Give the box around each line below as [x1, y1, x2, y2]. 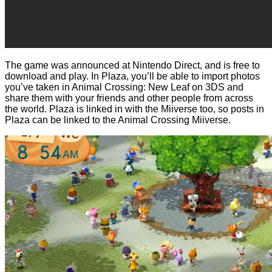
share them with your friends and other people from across [5, 92, 253, 103]
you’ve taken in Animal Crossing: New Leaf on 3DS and [5, 81, 243, 92]
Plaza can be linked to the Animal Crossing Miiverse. [5, 114, 231, 125]
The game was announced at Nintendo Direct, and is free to [5, 59, 260, 70]
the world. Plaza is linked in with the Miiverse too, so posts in [5, 103, 264, 114]
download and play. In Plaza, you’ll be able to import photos [5, 70, 260, 81]
